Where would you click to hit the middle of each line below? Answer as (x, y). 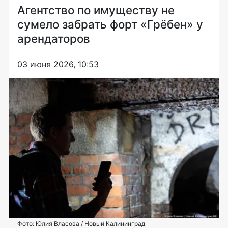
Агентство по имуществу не (96, 10)
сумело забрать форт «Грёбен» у (110, 24)
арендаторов (54, 38)
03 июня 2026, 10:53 (58, 64)
